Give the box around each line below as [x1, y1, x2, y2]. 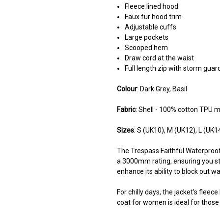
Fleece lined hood [125, 2, 179, 11]
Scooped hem [125, 44, 168, 52]
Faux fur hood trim [125, 13, 182, 21]
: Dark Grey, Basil [137, 85, 187, 93]
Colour [117, 85, 137, 93]
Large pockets [125, 33, 169, 42]
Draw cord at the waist [125, 54, 194, 62]
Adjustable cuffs [125, 23, 177, 31]
